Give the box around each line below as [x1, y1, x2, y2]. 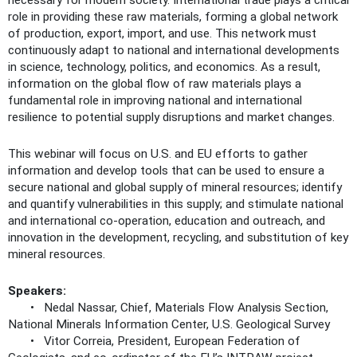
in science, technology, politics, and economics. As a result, [8, 60, 320, 74]
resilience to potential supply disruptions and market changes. [8, 110, 335, 124]
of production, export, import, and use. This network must [8, 26, 316, 41]
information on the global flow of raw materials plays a [8, 76, 301, 91]
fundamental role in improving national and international [8, 93, 302, 108]
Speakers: [8, 284, 66, 298]
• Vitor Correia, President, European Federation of [8, 334, 300, 348]
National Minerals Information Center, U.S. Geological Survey [8, 317, 333, 331]
